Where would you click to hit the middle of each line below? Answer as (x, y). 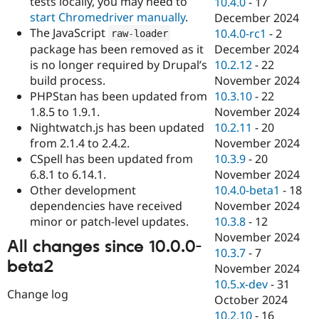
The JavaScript (69, 32)
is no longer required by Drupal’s (119, 64)
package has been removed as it (117, 49)
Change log (38, 294)
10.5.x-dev (241, 284)
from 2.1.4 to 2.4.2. (80, 143)
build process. (68, 80)
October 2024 (251, 300)
